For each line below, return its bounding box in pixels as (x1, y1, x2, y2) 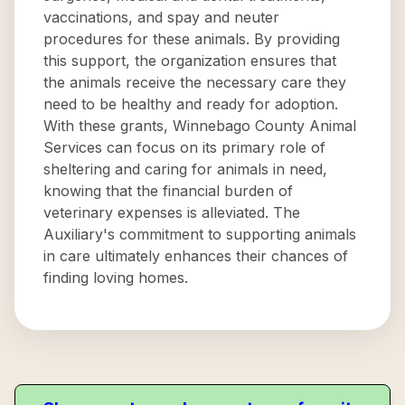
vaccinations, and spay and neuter (43, 8, 279, 26)
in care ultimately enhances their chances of (43, 247, 348, 265)
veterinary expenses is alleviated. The (43, 203, 300, 221)
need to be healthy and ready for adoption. (43, 95, 338, 113)
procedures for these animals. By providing (43, 30, 340, 48)
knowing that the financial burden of (43, 182, 293, 200)
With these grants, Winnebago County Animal (43, 117, 356, 135)
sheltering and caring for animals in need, (43, 160, 327, 178)
